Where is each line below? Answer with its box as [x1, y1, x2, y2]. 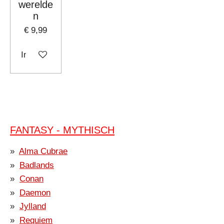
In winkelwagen [21, 49, 78, 59]
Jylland [19, 201, 46, 211]
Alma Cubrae [19, 146, 67, 156]
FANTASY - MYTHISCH [10, 124, 114, 136]
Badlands [19, 160, 54, 170]
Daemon [19, 187, 50, 197]
